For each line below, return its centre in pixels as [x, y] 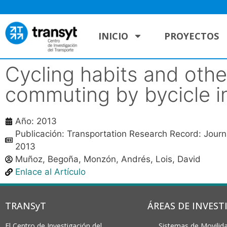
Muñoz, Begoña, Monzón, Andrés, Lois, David [108, 159]
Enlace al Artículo [50, 172]
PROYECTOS [191, 36]
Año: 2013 [36, 121]
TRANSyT [26, 205]
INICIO [113, 36]
